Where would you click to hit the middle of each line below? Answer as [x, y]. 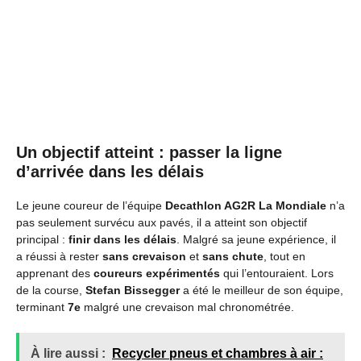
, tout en [284, 256]
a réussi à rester [59, 256]
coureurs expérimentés [157, 273]
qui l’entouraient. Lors [277, 273]
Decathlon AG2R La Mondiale [246, 205]
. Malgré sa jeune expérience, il [256, 239]
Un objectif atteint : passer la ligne [149, 152]
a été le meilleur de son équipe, [261, 290]
